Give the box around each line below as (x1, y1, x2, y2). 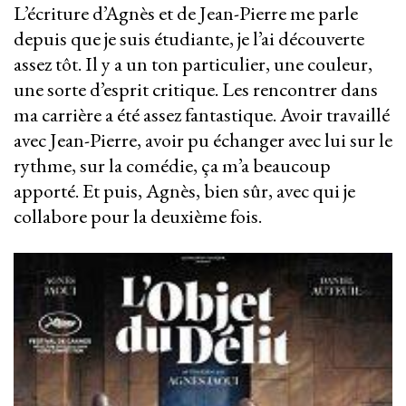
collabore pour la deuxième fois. (14, 203, 266, 230)
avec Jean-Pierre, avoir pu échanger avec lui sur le (14, 127, 392, 154)
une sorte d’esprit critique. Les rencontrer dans (14, 76, 378, 103)
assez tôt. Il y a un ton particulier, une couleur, (14, 51, 372, 78)
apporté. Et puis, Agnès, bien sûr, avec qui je (14, 178, 355, 205)
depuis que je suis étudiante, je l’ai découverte (14, 25, 364, 53)
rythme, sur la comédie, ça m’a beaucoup (14, 152, 331, 179)
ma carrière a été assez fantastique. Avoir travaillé (14, 101, 390, 129)
